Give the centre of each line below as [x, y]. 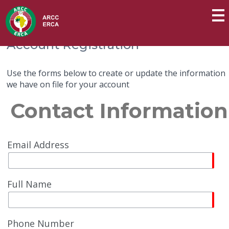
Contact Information [119, 111]
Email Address [38, 145]
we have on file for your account [68, 85]
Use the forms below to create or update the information [116, 73]
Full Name [30, 184]
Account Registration [73, 45]
